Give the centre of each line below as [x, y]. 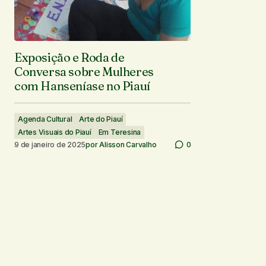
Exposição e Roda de [69, 57]
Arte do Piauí [101, 119]
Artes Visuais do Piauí [55, 132]
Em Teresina [120, 132]
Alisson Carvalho [128, 144]
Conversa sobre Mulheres [84, 72]
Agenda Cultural [45, 119]
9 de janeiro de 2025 [50, 144]
